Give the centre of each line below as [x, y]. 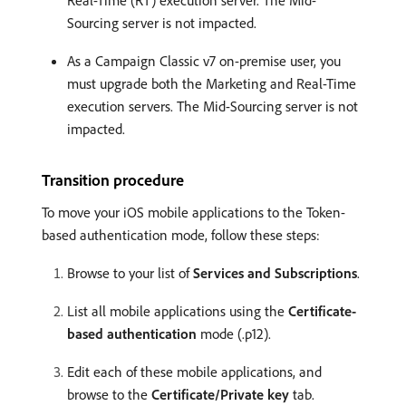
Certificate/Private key [220, 394]
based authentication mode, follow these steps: [181, 234]
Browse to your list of [130, 272]
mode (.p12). [234, 333]
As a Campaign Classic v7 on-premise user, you [204, 60]
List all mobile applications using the [178, 310]
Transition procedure [113, 179]
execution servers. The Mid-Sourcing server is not [213, 106]
